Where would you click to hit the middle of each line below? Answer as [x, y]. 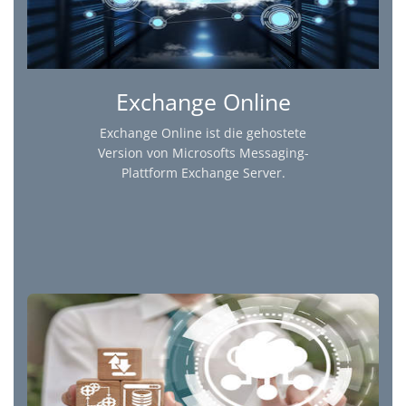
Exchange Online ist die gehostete [203, 133]
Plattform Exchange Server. [203, 173]
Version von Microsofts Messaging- [203, 153]
